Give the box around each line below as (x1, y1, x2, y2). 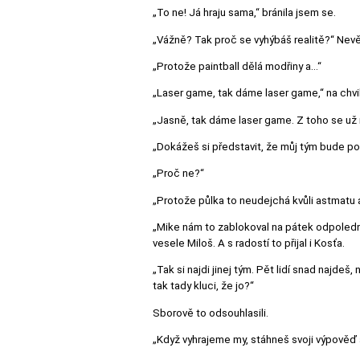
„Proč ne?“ (153, 167, 204, 180)
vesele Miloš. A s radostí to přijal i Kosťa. (153, 237, 345, 250)
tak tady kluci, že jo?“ (153, 280, 254, 292)
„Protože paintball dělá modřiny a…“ (153, 60, 321, 73)
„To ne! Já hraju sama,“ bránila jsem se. (153, 6, 336, 19)
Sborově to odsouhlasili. (153, 306, 268, 319)
